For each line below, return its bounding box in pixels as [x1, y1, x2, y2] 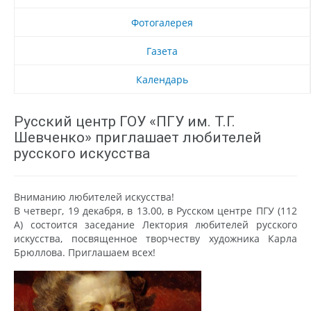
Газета [146, 44, 178, 58]
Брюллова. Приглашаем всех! [14, 245, 155, 259]
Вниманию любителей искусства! [14, 190, 174, 203]
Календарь [136, 72, 188, 86]
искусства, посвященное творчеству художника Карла [14, 231, 297, 245]
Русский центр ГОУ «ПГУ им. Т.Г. [14, 112, 235, 130]
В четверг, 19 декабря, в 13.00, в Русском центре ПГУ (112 [14, 203, 297, 217]
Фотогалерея [131, 15, 193, 29]
